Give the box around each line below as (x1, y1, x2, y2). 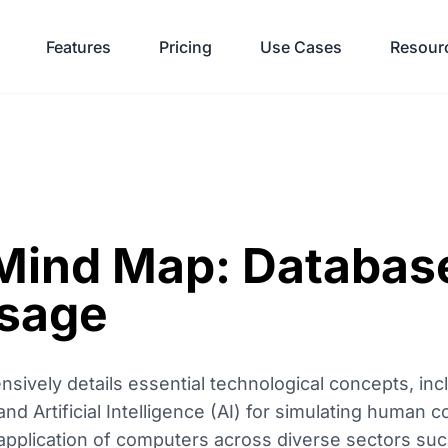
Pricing (159, 36, 212, 57)
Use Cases (260, 36, 342, 57)
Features (46, 36, 111, 57)
